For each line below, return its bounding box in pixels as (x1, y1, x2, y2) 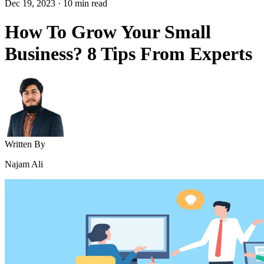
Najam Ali (5, 159, 43, 169)
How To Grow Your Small (5, 21, 211, 43)
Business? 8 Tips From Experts (5, 43, 252, 65)
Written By (5, 138, 45, 149)
